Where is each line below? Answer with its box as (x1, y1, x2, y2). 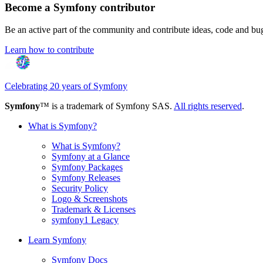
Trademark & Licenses (52, 204, 136, 215)
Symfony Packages (52, 162, 123, 173)
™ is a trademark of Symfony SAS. (40, 101, 174, 112)
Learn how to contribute (5, 45, 94, 55)
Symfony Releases (52, 173, 120, 183)
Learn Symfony (28, 235, 86, 245)
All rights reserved (174, 101, 242, 112)
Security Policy (52, 183, 108, 194)
